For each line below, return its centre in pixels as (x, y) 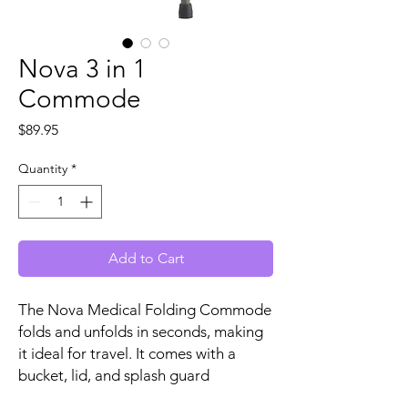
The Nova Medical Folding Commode (145, 310)
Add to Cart (146, 259)
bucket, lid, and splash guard (114, 376)
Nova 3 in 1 (82, 69)
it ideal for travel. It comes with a (127, 354)
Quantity (43, 169)
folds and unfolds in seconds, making (141, 332)
